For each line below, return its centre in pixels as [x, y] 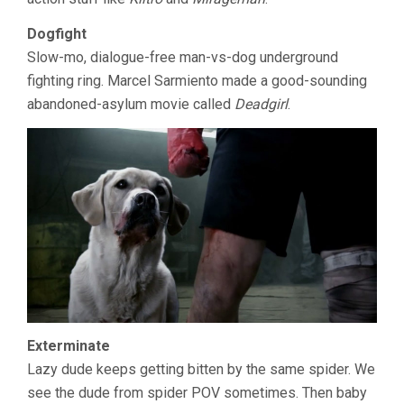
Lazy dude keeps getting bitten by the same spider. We [201, 369]
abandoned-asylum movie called [131, 104]
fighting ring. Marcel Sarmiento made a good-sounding [197, 81]
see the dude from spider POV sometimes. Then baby [197, 392]
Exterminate [69, 345]
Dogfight [57, 34]
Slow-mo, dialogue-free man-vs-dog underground [183, 57]
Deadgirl [261, 104]
